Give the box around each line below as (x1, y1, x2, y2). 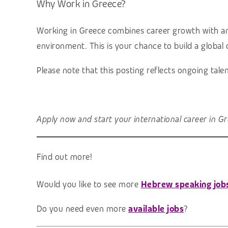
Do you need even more (37, 203, 128, 214)
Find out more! (37, 151, 92, 162)
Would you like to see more (37, 179, 141, 190)
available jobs (128, 203, 184, 214)
